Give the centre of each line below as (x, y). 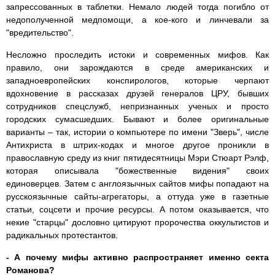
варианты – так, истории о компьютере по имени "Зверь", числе (137, 132)
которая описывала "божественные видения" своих (137, 171)
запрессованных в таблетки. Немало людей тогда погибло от (137, 7)
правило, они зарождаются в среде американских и (137, 68)
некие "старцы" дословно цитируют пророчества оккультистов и (137, 223)
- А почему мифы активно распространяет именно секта (137, 258)
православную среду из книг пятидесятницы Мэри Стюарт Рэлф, (137, 158)
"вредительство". (40, 33)
